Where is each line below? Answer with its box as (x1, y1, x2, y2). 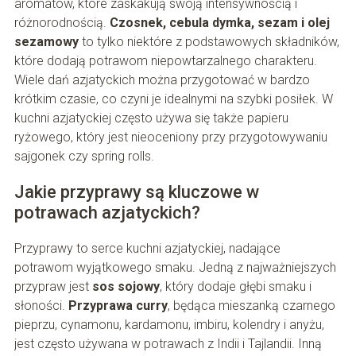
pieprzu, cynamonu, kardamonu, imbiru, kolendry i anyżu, (14, 317, 324, 333)
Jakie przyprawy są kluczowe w (14, 182, 259, 203)
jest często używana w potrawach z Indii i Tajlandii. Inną (14, 336, 322, 352)
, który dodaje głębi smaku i (159, 279, 311, 295)
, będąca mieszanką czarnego (167, 298, 335, 314)
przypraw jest (14, 279, 92, 295)
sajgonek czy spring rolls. (14, 149, 154, 164)
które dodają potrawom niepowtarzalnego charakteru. (14, 53, 317, 69)
